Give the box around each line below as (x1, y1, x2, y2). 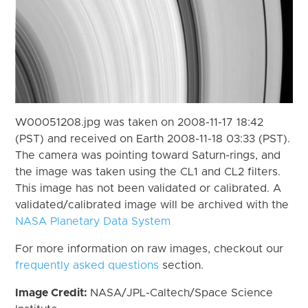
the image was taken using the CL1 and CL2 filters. (15, 166, 281, 177)
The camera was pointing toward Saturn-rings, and (15, 149, 281, 161)
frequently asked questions (15, 259, 159, 271)
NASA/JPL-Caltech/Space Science (90, 287, 274, 298)
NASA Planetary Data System (15, 215, 171, 227)
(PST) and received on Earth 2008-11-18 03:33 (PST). (15, 133, 291, 144)
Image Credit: (15, 287, 91, 298)
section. (159, 259, 204, 271)
